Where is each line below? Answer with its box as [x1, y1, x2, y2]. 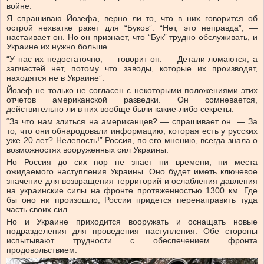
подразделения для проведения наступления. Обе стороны [6, 226, 258, 236]
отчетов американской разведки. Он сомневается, [6, 95, 258, 105]
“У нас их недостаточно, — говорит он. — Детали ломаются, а [6, 54, 258, 64]
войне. [6, 1, 32, 11]
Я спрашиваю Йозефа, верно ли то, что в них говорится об [6, 14, 258, 24]
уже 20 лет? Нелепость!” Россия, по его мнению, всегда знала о [6, 136, 258, 146]
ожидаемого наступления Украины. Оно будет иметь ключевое [6, 167, 258, 177]
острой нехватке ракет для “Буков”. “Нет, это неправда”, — [6, 23, 258, 33]
